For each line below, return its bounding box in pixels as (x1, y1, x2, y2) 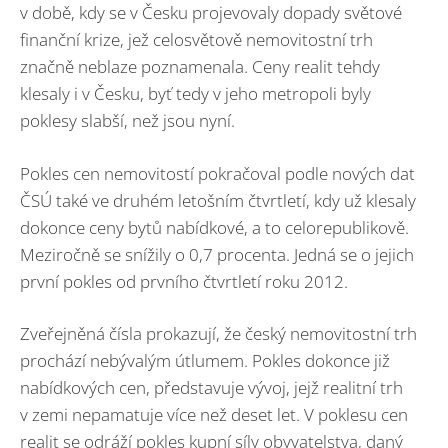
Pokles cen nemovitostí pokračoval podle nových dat (20, 161, 415, 185)
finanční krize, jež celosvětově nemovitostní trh (20, 28, 373, 52)
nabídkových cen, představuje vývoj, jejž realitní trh (20, 376, 403, 400)
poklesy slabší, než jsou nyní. (20, 109, 235, 133)
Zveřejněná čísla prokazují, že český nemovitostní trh (20, 322, 417, 346)
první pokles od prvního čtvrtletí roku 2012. (20, 269, 348, 293)
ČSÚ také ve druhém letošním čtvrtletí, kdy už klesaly (20, 188, 416, 212)
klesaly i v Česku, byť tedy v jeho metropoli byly (20, 82, 371, 106)
